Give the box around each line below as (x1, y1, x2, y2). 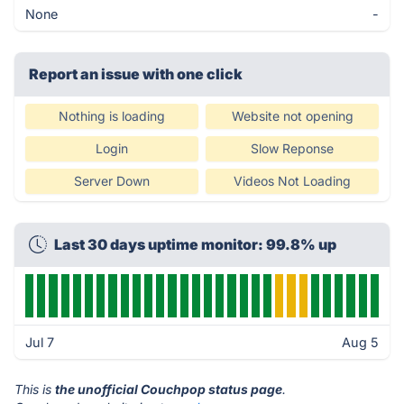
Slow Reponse (251, 141, 334, 156)
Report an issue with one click (29, 65, 243, 83)
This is (14, 381, 55, 397)
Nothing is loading (59, 108, 165, 124)
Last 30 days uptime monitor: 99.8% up (54, 235, 336, 253)
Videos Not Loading (234, 173, 351, 188)
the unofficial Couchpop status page (55, 381, 282, 397)
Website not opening (231, 108, 353, 124)
